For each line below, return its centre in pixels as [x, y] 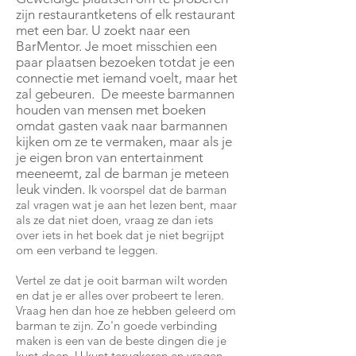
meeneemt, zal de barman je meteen [122, 173]
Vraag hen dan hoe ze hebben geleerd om [126, 310]
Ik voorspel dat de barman [156, 190]
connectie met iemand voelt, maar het [127, 78]
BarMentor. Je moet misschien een [116, 46]
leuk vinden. [50, 189]
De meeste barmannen [168, 94]
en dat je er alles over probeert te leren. [120, 295]
